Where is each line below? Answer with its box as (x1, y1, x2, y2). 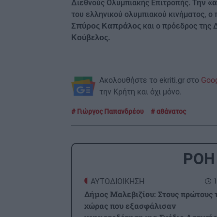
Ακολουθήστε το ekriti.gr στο (99, 75, 201, 85)
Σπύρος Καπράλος (71, 21, 141, 30)
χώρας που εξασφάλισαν (84, 200, 176, 211)
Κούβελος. (71, 33, 110, 42)
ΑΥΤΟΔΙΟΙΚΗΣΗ (91, 176, 144, 186)
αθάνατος (155, 107, 186, 115)
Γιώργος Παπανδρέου (76, 107, 144, 115)
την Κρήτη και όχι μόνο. (99, 87, 182, 96)
